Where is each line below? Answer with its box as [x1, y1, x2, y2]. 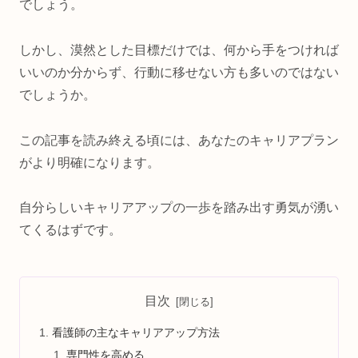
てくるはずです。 [19, 223, 121, 237]
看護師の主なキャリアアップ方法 [52, 326, 221, 340]
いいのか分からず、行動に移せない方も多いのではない [19, 65, 339, 79]
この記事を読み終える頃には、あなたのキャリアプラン [19, 133, 339, 147]
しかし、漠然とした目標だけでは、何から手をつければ [19, 42, 339, 57]
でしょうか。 [19, 87, 96, 101]
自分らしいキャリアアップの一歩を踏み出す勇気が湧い [19, 201, 339, 215]
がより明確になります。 [19, 155, 160, 169]
